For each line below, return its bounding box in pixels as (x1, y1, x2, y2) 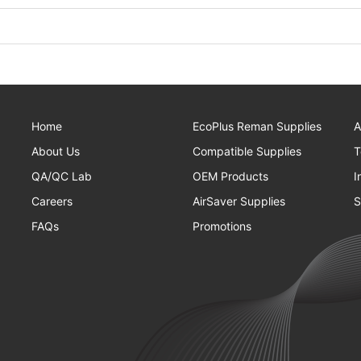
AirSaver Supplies (193, 194, 285, 208)
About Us (31, 144, 80, 158)
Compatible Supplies (193, 144, 301, 158)
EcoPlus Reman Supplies (193, 119, 322, 133)
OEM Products (193, 169, 268, 183)
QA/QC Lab (31, 169, 92, 183)
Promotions (193, 219, 251, 233)
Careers (31, 194, 73, 208)
